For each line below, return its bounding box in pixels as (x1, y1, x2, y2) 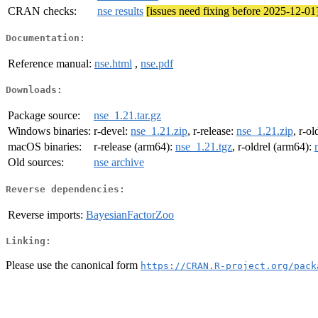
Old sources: (8, 156, 64, 169)
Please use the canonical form (6, 258, 141, 271)
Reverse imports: (8, 208, 83, 221)
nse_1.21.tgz (175, 141, 232, 153)
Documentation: (6, 32, 85, 43)
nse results (97, 5, 143, 18)
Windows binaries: (8, 125, 91, 138)
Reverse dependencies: (6, 183, 125, 194)
